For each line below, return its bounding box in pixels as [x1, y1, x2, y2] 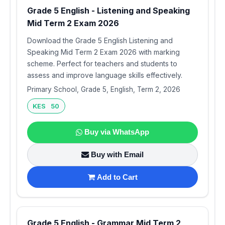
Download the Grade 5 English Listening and [27, 36, 173, 45]
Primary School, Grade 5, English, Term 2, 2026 [27, 85, 180, 93]
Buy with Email [91, 150, 144, 159]
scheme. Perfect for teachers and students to [27, 59, 177, 68]
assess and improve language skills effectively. [27, 70, 182, 79]
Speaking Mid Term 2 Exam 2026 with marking [27, 47, 180, 56]
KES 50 [33, 101, 60, 110]
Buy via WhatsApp [84, 128, 149, 137]
